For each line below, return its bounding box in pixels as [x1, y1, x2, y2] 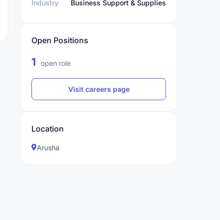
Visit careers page [68, 85, 130, 93]
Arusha [37, 143, 59, 152]
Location [31, 124, 64, 134]
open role [39, 59, 71, 67]
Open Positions [31, 35, 88, 45]
